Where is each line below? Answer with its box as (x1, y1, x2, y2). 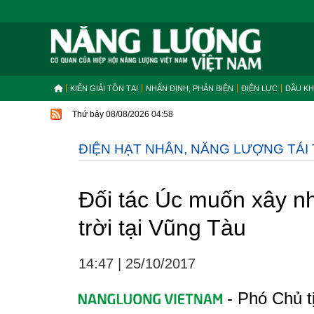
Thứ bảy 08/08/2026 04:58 (72, 109, 173, 119)
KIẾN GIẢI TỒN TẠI (70, 84, 138, 93)
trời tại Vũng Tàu (78, 215, 246, 240)
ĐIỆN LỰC (241, 84, 278, 93)
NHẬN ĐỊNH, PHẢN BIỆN (146, 84, 233, 93)
